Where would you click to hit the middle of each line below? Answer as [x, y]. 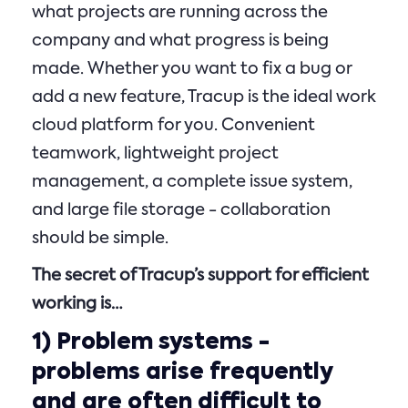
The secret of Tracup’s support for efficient [200, 276]
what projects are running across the [180, 13]
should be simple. [100, 239]
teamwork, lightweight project [155, 154]
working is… [77, 304]
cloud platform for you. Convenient [173, 126]
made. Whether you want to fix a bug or [192, 69]
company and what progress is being [180, 41]
